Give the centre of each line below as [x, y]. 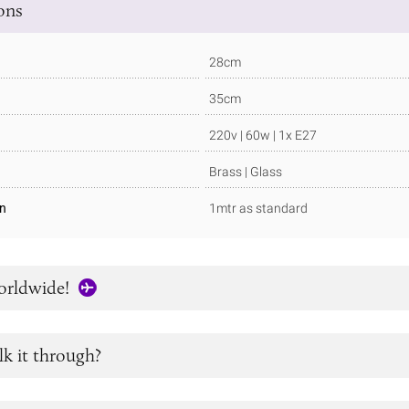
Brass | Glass [246, 171]
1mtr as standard [258, 208]
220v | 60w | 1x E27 [263, 135]
